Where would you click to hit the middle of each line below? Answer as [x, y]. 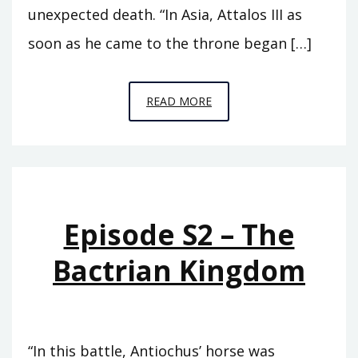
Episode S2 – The [179, 234]
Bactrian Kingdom [179, 270]
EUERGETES [242, 167]
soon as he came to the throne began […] [170, 43]
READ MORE [179, 101]
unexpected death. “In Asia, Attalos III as [165, 14]
